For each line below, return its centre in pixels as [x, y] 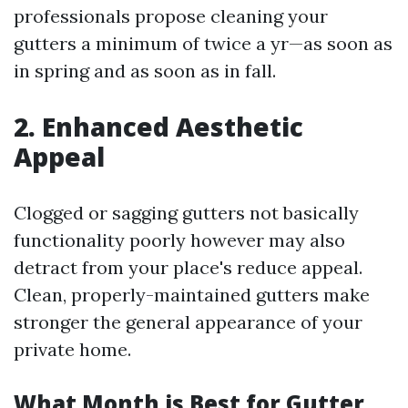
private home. [72, 349]
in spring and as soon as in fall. [145, 71]
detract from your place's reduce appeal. [188, 267]
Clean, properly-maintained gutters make [192, 295]
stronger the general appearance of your [188, 322]
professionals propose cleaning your [171, 16]
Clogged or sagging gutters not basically [186, 213]
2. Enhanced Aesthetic [158, 127]
